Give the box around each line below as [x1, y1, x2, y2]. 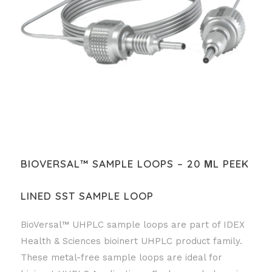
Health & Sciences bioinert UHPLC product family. [21, 236, 242, 247]
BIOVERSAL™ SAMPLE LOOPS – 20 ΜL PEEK [21, 157, 249, 171]
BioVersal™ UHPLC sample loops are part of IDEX [21, 219, 245, 231]
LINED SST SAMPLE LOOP [21, 189, 154, 203]
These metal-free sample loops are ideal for [21, 252, 222, 263]
